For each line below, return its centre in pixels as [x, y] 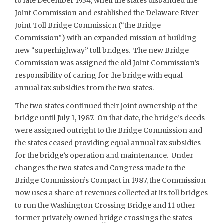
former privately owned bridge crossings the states [104, 217]
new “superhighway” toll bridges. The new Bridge [102, 50]
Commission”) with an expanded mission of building [106, 38]
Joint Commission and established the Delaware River [107, 13]
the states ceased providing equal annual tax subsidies [108, 143]
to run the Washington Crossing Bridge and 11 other [105, 205]
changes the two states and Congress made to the [100, 167]
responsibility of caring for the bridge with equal [99, 75]
